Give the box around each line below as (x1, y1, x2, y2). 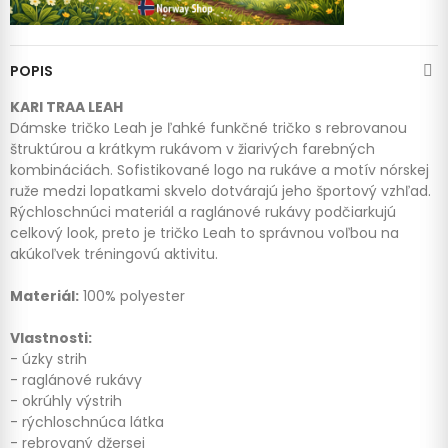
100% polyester (79, 285, 185, 306)
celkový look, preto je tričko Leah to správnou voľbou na (10, 222, 399, 243)
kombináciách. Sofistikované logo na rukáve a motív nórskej (10, 159, 429, 180)
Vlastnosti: (10, 327, 92, 348)
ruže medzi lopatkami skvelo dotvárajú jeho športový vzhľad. (10, 180, 431, 201)
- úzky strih (10, 348, 87, 369)
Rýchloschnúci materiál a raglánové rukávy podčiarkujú (10, 201, 396, 222)
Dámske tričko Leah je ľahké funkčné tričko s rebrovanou (10, 117, 407, 138)
